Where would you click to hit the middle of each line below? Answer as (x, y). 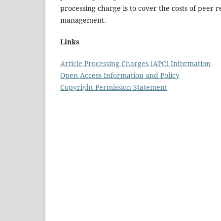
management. (83, 20)
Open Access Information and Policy (120, 75)
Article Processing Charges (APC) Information (135, 63)
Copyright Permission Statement (114, 87)
